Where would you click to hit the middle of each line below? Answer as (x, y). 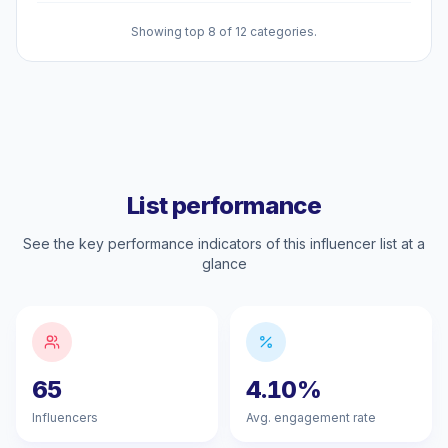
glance (224, 263)
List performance (224, 205)
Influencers (65, 417)
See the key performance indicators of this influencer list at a (224, 243)
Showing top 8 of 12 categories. (224, 31)
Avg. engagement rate (311, 417)
